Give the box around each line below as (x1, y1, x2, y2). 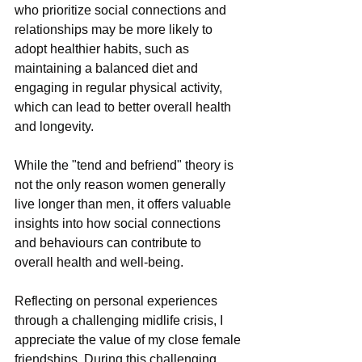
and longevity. (15, 120, 94, 134)
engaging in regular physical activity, (15, 81, 225, 95)
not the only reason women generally (15, 178, 229, 192)
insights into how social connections (15, 217, 224, 231)
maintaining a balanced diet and (15, 61, 201, 76)
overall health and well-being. (15, 255, 183, 270)
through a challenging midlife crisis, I (15, 314, 226, 328)
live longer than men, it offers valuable (15, 197, 234, 212)
